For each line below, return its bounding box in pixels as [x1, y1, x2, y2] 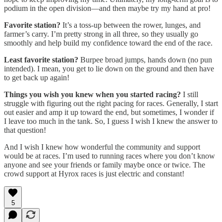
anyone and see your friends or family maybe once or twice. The [4, 161, 205, 169]
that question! [4, 126, 46, 135]
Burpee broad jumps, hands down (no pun [80, 55, 212, 64]
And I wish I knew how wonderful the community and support [4, 143, 200, 152]
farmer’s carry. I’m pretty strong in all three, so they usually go [4, 30, 198, 39]
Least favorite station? [4, 55, 80, 64]
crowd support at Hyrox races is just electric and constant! [4, 169, 184, 178]
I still [183, 90, 198, 99]
